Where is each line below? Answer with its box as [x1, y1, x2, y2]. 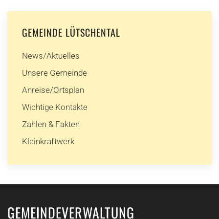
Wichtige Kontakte [22, 102, 88, 112]
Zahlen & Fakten [22, 119, 80, 129]
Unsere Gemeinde [22, 68, 87, 78]
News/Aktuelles [22, 51, 80, 61]
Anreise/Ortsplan [22, 85, 84, 95]
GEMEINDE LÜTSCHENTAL [22, 25, 120, 40]
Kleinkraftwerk [22, 136, 74, 146]
